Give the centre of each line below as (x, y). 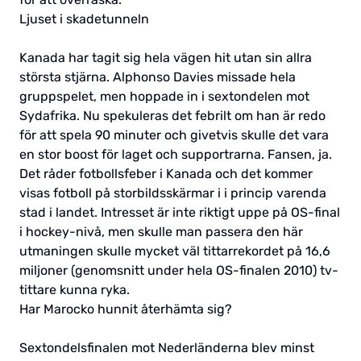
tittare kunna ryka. (75, 289)
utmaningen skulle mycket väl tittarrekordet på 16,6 (175, 251)
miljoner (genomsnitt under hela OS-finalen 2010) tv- (179, 270)
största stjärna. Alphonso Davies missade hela (158, 77)
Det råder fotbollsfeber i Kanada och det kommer (166, 173)
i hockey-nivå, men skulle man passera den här (161, 231)
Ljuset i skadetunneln (84, 19)
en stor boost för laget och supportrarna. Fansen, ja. (176, 154)
